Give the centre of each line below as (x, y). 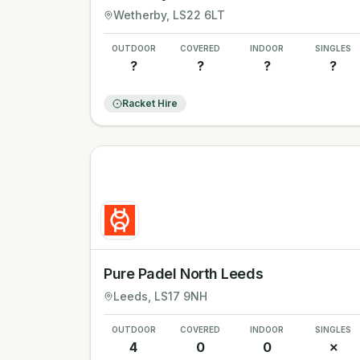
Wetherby (140, 15)
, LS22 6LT (196, 15)
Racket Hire (150, 103)
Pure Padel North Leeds (184, 274)
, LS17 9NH (178, 296)
